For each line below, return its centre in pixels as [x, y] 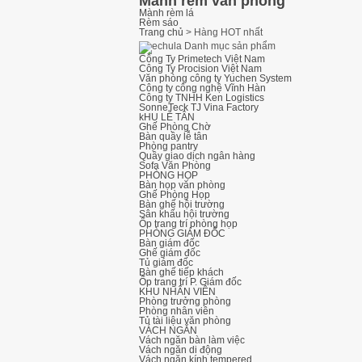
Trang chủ [161, 32]
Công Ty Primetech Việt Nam [202, 59]
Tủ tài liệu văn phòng [185, 321]
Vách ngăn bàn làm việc [192, 340]
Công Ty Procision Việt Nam [200, 69]
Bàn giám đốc [169, 243]
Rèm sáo [159, 23]
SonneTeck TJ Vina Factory [199, 107]
